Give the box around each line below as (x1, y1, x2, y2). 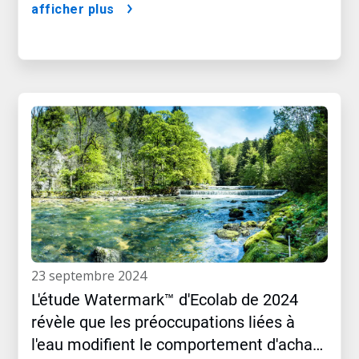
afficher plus (31, 2, 115, 18)
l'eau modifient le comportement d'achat (31, 335, 318, 355)
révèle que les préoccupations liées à (31, 313, 295, 333)
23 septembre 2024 (38, 267, 147, 285)
